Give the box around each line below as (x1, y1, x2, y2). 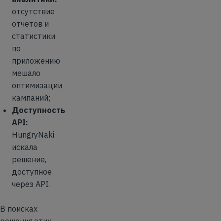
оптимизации (12, 80, 62, 90)
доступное (12, 167, 52, 177)
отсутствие (12, 6, 55, 16)
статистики (12, 31, 55, 41)
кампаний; (12, 93, 50, 103)
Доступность (12, 105, 65, 115)
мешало (12, 68, 40, 78)
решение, (12, 154, 46, 164)
